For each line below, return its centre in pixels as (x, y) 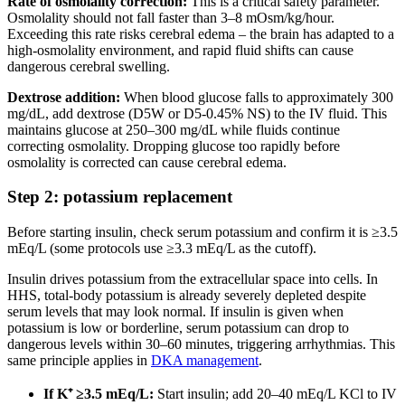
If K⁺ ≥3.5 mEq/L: (99, 394)
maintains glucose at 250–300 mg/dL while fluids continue (174, 129)
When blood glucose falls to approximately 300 (257, 97)
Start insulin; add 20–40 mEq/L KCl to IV (275, 394)
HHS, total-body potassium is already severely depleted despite (187, 296)
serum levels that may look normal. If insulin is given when (175, 312)
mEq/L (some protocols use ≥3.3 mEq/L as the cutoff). (162, 249)
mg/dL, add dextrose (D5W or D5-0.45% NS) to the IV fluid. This (197, 113)
